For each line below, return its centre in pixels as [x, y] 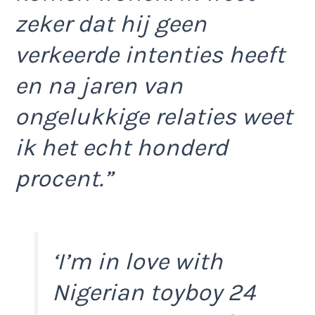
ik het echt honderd [121, 147]
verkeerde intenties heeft [150, 54]
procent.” [64, 178]
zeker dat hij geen [111, 24]
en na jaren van [99, 85]
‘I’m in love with [138, 261]
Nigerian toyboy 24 [154, 292]
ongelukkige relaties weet [154, 116]
